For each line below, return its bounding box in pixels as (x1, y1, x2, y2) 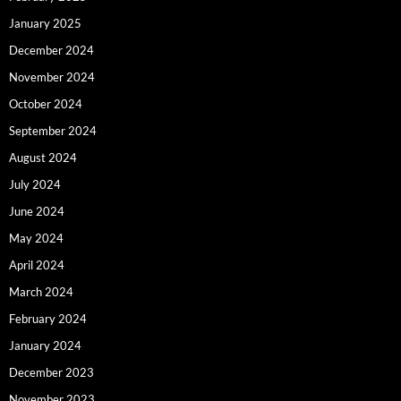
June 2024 (9, 203, 64, 218)
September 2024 (9, 123, 97, 138)
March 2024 (9, 284, 73, 299)
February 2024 (9, 311, 87, 326)
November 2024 (9, 69, 95, 84)
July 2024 (9, 176, 61, 192)
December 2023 (9, 364, 94, 380)
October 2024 (9, 96, 82, 111)
